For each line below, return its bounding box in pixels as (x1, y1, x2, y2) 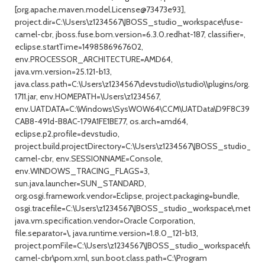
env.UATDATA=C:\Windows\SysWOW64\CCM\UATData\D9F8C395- (15, 104, 258, 114)
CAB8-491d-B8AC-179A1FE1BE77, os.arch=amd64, (15, 116, 188, 127)
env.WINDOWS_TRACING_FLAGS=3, (15, 166, 150, 176)
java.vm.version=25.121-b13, (15, 66, 112, 77)
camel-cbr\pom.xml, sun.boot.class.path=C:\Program (15, 253, 207, 263)
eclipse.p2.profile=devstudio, (15, 128, 119, 139)
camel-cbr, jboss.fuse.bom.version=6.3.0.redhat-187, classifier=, (15, 29, 245, 40)
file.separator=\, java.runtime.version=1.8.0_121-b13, (15, 228, 198, 238)
